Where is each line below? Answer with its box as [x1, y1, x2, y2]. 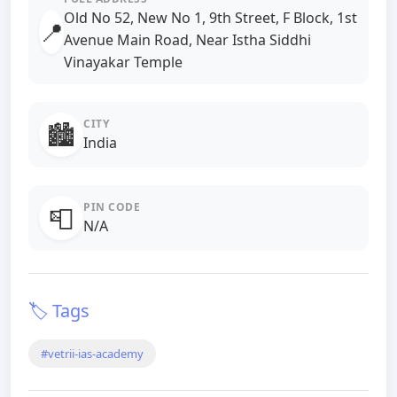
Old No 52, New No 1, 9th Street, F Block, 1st [64, 8, 357, 27]
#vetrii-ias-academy [41, 346, 144, 362]
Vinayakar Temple [64, 52, 183, 72]
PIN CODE [83, 199, 140, 214]
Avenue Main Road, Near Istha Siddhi [64, 30, 311, 50]
